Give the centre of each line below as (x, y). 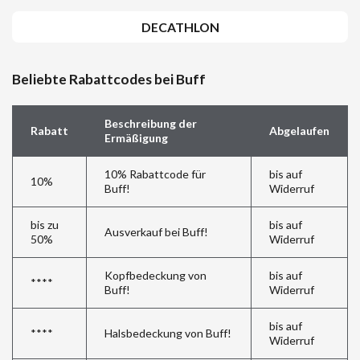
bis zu (44, 225)
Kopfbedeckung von (155, 276)
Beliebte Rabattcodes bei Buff (109, 80)
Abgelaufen (299, 131)
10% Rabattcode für (155, 174)
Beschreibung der (150, 124)
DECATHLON (180, 27)
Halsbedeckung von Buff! (168, 333)
